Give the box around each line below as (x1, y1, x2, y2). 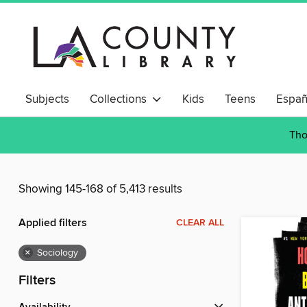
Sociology (37, 247, 78, 260)
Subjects (25, 92, 69, 107)
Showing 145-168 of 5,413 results (19, 182, 182, 197)
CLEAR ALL (176, 217, 224, 230)
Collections (90, 92, 152, 107)
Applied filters (19, 216, 87, 231)
